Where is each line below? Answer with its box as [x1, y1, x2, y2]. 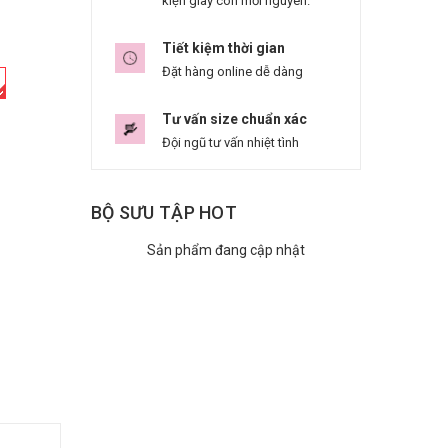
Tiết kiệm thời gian [162, 40, 285, 56]
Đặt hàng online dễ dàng [162, 64, 303, 79]
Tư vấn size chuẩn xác [162, 111, 307, 127]
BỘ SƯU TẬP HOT [91, 202, 237, 223]
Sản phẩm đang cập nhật [147, 242, 305, 258]
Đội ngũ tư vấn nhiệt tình [162, 135, 299, 150]
